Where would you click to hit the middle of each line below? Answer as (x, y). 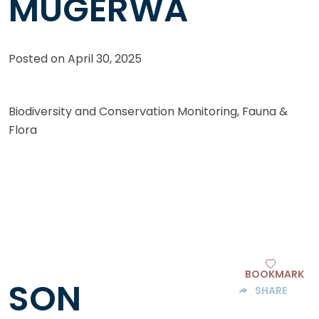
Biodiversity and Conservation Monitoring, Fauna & (148, 112)
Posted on (38, 59)
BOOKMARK (274, 274)
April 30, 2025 (105, 59)
